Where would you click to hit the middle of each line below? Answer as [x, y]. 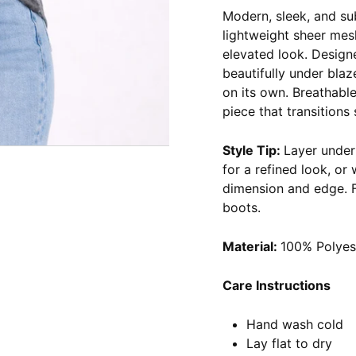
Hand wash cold [295, 324]
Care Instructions [277, 285]
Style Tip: [253, 150]
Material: [252, 246]
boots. [242, 207]
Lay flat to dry [289, 343]
